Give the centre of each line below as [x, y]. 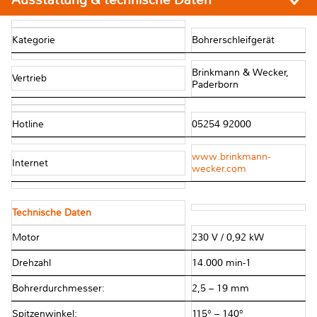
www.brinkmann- [231, 157]
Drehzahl [31, 263]
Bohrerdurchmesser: [58, 289]
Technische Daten [52, 213]
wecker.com [219, 169]
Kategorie [34, 40]
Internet [30, 163]
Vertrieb [29, 79]
